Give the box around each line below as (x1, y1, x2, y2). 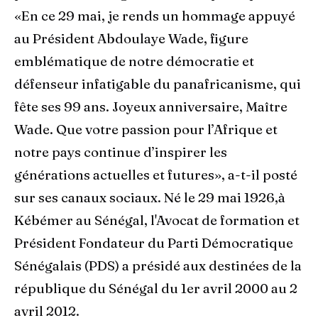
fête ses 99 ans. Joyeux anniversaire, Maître (14, 99, 287, 116)
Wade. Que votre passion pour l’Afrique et (14, 121, 278, 138)
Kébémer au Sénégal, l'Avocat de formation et (14, 212, 300, 229)
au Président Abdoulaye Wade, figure (14, 31, 248, 48)
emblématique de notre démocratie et (14, 53, 254, 70)
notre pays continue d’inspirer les (14, 144, 227, 161)
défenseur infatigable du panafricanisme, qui (14, 76, 301, 93)
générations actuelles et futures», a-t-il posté (14, 167, 297, 184)
